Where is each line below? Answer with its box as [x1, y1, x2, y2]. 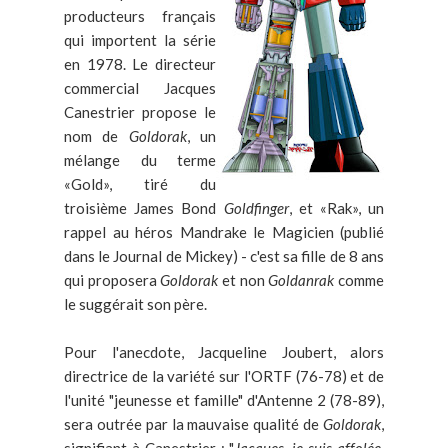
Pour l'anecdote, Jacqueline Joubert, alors [64, 343, 384, 362]
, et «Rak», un [288, 199, 384, 218]
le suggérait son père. [64, 295, 207, 314]
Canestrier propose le [64, 103, 216, 122]
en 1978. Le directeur [64, 55, 216, 74]
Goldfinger [223, 199, 289, 218]
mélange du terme [64, 151, 216, 170]
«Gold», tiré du [64, 175, 216, 194]
